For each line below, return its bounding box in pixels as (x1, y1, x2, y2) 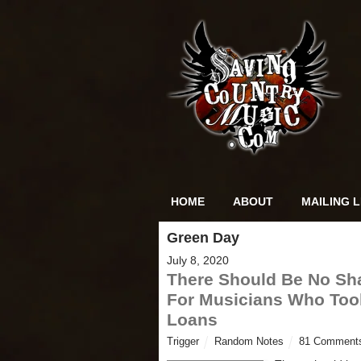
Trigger (167, 336, 199, 348)
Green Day (167, 230, 239, 246)
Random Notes (214, 336, 284, 348)
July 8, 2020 (167, 254, 229, 268)
